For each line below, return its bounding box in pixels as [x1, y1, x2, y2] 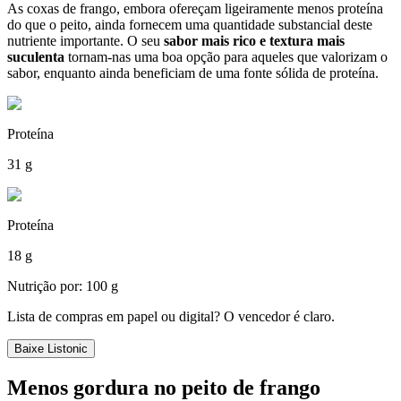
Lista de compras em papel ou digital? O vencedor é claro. [7, 308, 335, 324]
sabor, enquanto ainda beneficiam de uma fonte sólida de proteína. [7, 64, 379, 81]
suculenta [7, 48, 64, 64]
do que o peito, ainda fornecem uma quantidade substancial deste [7, 16, 372, 32]
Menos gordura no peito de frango [7, 375, 320, 399]
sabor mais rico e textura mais [164, 32, 345, 48]
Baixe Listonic [14, 341, 88, 355]
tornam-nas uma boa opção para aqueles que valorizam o [64, 48, 388, 64]
